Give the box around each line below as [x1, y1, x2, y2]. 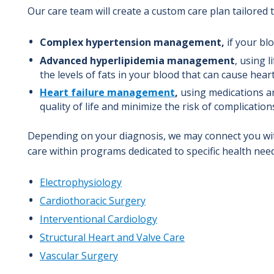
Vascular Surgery [40, 248, 118, 262]
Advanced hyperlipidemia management [40, 53, 235, 67]
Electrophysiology [40, 175, 122, 189]
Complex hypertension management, [40, 35, 227, 49]
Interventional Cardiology [40, 212, 157, 226]
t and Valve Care [111, 230, 185, 244]
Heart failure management [40, 85, 175, 99]
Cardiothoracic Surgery [40, 193, 146, 207]
